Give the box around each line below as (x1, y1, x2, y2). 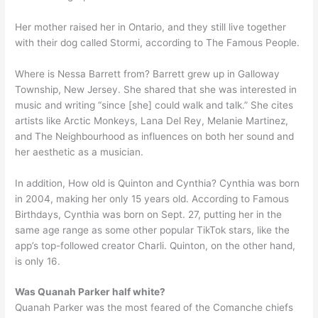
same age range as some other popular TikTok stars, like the (15, 224, 290, 236)
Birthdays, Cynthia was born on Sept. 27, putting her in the (15, 208, 283, 220)
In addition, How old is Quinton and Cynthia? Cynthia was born (15, 177, 300, 189)
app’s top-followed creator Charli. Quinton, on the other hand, (15, 239, 296, 251)
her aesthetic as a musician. (15, 146, 144, 158)
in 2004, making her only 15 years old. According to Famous (15, 192, 290, 204)
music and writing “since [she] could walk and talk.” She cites (15, 99, 294, 111)
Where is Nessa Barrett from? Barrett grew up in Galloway (15, 67, 280, 79)
